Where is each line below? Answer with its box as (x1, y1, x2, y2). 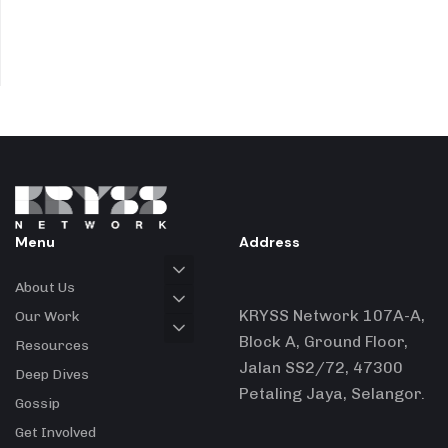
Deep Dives (15, 366, 89, 384)
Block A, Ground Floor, (239, 332, 408, 352)
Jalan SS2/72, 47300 (239, 358, 403, 378)
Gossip (15, 395, 60, 413)
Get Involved (15, 424, 96, 442)
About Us (15, 279, 75, 297)
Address (239, 232, 300, 251)
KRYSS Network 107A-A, (239, 306, 425, 326)
